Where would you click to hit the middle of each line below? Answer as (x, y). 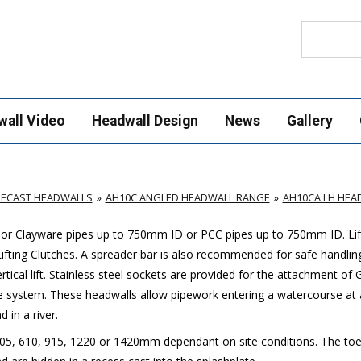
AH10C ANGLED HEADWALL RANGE (187, 197)
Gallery (309, 121)
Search (318, 27)
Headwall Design (145, 121)
